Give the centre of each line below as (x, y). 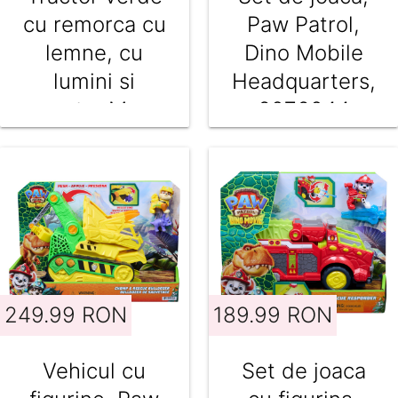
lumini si (95, 81)
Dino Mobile (303, 52)
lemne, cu (95, 52)
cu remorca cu (94, 24)
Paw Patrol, (304, 24)
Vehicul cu (95, 371)
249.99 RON (66, 315)
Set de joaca (303, 371)
